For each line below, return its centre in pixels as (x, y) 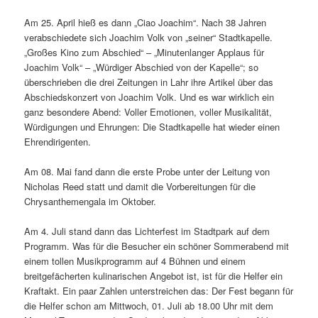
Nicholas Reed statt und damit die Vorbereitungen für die (140, 187)
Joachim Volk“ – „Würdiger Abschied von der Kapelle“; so (142, 67)
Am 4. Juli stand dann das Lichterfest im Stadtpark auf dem (147, 231)
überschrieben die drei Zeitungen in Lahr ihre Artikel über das (149, 82)
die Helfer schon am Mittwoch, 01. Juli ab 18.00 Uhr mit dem (149, 306)
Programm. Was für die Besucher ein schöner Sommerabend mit (157, 246)
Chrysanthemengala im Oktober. (91, 202)
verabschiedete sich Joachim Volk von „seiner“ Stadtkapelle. (149, 38)
